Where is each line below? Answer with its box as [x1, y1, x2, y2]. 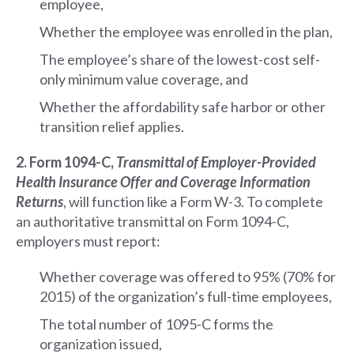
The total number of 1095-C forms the [40, 314, 273, 333]
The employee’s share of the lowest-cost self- [40, 50, 320, 68]
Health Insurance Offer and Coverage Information [16, 172, 311, 190]
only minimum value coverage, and [40, 70, 248, 88]
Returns [16, 192, 63, 210]
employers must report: [16, 232, 160, 250]
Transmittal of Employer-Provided [116, 153, 316, 171]
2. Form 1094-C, [16, 153, 116, 171]
